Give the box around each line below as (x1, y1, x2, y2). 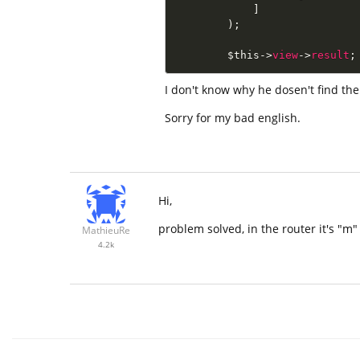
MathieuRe (82, 224, 130, 237)
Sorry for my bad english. (164, 110, 301, 125)
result (310, 49, 350, 61)
